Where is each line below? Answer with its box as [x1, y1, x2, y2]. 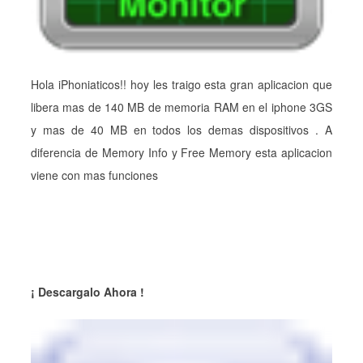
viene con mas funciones [31, 167, 158, 183]
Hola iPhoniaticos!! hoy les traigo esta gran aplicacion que [31, 76, 332, 92]
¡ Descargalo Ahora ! [31, 284, 144, 300]
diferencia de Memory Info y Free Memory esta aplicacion [31, 144, 332, 160]
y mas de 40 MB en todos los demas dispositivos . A [31, 122, 332, 138]
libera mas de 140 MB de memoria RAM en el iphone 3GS [31, 99, 332, 115]
